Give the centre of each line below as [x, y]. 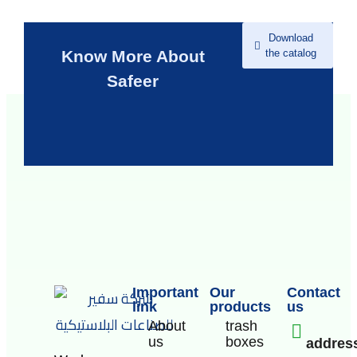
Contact [314, 293]
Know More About [133, 57]
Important [165, 293]
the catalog [291, 53]
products [240, 307]
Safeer [133, 81]
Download [291, 38]
